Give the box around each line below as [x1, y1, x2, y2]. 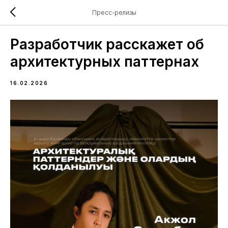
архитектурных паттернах [10, 53, 199, 70]
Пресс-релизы [92, 9, 136, 16]
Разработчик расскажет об [10, 36, 204, 53]
